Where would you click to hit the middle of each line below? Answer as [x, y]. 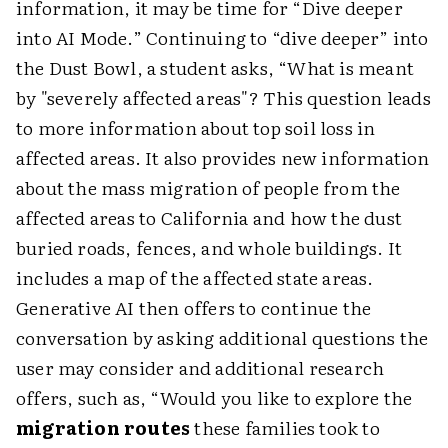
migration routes [103, 428]
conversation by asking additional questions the [222, 338]
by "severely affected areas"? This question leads [223, 98]
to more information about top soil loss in [196, 128]
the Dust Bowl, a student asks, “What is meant [215, 68]
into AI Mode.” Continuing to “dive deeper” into [222, 38]
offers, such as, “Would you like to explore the [214, 398]
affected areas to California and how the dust [209, 218]
